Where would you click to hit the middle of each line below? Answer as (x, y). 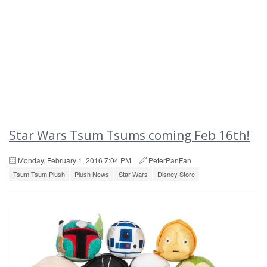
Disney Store (176, 174)
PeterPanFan (170, 160)
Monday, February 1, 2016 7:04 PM (74, 160)
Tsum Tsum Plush (39, 174)
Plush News (92, 174)
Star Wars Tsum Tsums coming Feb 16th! (129, 135)
